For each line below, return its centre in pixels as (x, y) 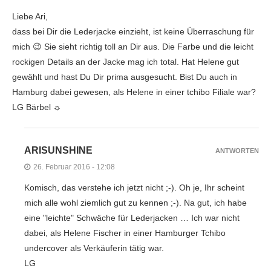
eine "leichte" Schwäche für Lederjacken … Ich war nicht (132, 217)
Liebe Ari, (30, 16)
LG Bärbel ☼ (37, 107)
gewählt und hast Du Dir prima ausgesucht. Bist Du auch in (125, 77)
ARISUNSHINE (58, 150)
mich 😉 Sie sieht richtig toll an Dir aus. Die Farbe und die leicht (133, 46)
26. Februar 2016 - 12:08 (74, 167)
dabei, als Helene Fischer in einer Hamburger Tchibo (125, 233)
